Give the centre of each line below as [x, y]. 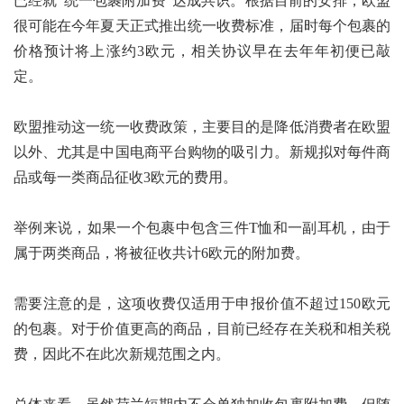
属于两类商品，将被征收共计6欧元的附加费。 [161, 252]
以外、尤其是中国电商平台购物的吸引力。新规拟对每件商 [202, 151]
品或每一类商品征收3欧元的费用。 [125, 177]
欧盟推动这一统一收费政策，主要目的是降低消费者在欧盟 [202, 126]
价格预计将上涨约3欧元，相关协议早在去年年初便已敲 [202, 50]
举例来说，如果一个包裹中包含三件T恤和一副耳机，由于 [202, 227]
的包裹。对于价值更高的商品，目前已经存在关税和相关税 [202, 328]
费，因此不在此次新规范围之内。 [122, 353]
